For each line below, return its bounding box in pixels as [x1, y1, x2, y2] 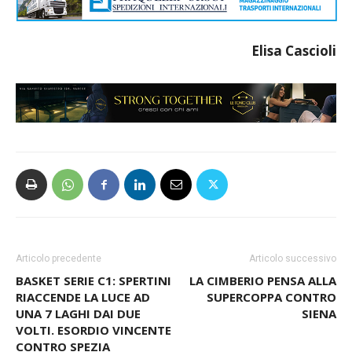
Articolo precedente [16, 253, 101, 265]
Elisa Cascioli [251, 41, 336, 60]
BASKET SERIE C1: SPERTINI [16, 273, 171, 289]
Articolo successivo [249, 253, 336, 265]
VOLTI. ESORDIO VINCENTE [16, 322, 171, 339]
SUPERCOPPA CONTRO [207, 289, 336, 306]
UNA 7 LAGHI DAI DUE [16, 306, 141, 322]
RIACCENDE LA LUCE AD [16, 289, 150, 306]
